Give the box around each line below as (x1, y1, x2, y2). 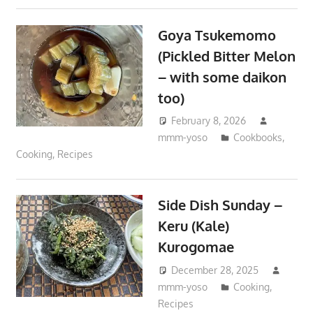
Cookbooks (233, 131, 283, 144)
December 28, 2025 (171, 264, 259, 277)
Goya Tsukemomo (158, 25, 277, 44)
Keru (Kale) (158, 217, 230, 235)
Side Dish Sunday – (158, 196, 283, 214)
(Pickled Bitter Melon (158, 46, 296, 65)
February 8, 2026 (171, 115, 247, 127)
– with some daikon (158, 67, 287, 86)
